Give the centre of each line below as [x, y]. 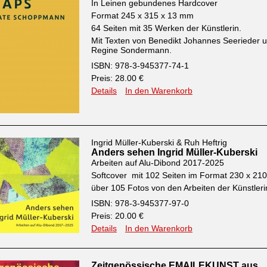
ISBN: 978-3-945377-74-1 [140, 66]
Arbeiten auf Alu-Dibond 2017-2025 [158, 163]
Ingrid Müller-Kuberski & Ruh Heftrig [159, 142]
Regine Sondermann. [131, 50]
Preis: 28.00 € [117, 78]
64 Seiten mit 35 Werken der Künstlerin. [166, 28]
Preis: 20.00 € [117, 216]
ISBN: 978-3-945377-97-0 [140, 203]
